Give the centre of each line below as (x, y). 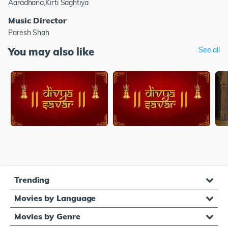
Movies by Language (55, 198)
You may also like (51, 51)
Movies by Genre (47, 216)
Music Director (37, 20)
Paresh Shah (29, 32)
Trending (32, 179)
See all (209, 50)
